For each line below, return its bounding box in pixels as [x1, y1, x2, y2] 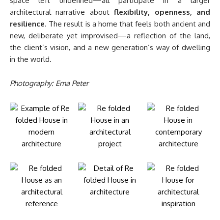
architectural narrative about [10, 7, 114, 17]
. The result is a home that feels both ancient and [45, 19, 210, 29]
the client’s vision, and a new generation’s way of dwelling [10, 43, 210, 53]
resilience [10, 19, 45, 29]
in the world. [10, 55, 52, 64]
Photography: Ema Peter [10, 79, 88, 88]
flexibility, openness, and [114, 7, 211, 17]
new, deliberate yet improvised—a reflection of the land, [10, 31, 210, 41]
